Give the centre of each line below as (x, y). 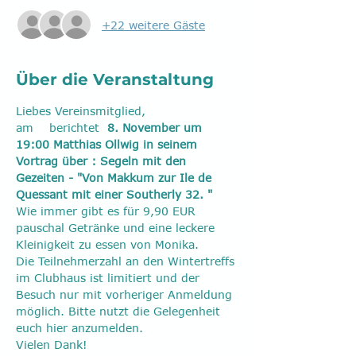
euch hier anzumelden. (79, 328)
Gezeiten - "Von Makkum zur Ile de (116, 178)
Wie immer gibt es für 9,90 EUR (108, 211)
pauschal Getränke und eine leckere (117, 228)
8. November (145, 128)
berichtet (74, 128)
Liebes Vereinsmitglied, (87, 111)
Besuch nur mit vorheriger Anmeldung (126, 294)
